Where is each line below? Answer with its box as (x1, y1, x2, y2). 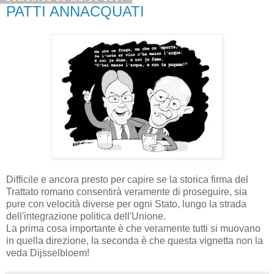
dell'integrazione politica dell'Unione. (6, 211, 166, 222)
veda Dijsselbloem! (6, 248, 89, 259)
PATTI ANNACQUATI (6, 2, 144, 20)
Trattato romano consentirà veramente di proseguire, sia (6, 187, 247, 198)
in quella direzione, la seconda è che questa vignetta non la (6, 235, 263, 246)
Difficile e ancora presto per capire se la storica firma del (6, 174, 248, 185)
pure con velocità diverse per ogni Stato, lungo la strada (6, 199, 246, 210)
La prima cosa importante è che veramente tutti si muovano (6, 223, 261, 234)
